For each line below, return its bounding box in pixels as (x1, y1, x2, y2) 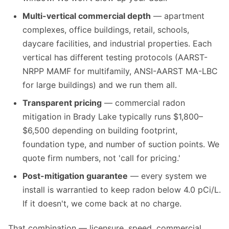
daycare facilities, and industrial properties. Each (22, 38, 212, 49)
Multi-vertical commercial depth (22, 11, 151, 21)
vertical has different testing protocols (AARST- (22, 52, 208, 63)
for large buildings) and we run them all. (22, 80, 177, 90)
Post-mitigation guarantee (22, 171, 128, 181)
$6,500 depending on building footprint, (22, 125, 177, 136)
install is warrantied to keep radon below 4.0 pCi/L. (22, 185, 221, 195)
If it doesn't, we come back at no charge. (22, 198, 181, 209)
